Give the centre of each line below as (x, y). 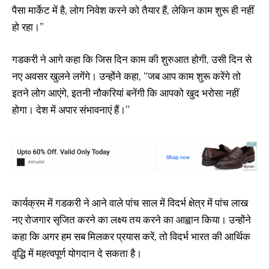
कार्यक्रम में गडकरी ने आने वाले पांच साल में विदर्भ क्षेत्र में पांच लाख (130, 203)
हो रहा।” (28, 27)
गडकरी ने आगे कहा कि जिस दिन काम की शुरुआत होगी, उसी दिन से (132, 60)
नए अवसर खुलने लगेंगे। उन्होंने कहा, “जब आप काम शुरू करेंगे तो (126, 77)
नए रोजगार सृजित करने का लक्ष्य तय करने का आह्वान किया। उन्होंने (131, 219)
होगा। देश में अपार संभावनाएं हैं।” (71, 110)
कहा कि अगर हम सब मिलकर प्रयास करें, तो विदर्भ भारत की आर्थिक (131, 236)
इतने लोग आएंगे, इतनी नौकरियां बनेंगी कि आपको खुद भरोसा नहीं (125, 93)
